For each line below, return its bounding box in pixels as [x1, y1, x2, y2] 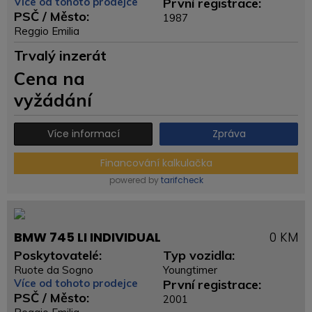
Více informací [47, 127, 120, 141]
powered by [109, 174, 161, 186]
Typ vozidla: [163, 247, 235, 263]
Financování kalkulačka [100, 156, 212, 170]
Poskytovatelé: [14, 247, 102, 263]
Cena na [14, 68, 85, 89]
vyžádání [14, 89, 92, 111]
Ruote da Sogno [14, 263, 93, 276]
